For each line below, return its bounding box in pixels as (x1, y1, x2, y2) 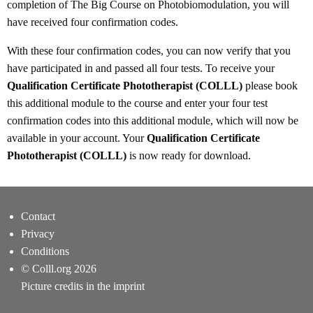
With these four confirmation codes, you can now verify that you (7, 44, 291, 57)
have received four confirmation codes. (7, 15, 178, 28)
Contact (21, 210, 55, 222)
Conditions (21, 245, 69, 257)
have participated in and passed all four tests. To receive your (7, 61, 275, 74)
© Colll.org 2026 (21, 262, 96, 275)
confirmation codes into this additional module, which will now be (7, 114, 298, 126)
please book (242, 79, 298, 92)
